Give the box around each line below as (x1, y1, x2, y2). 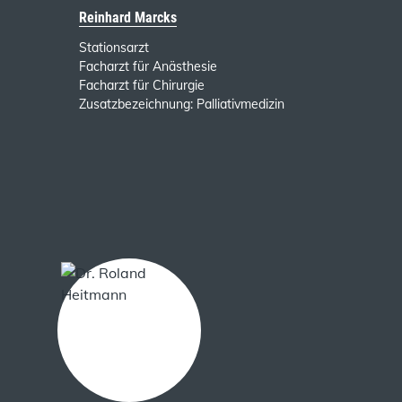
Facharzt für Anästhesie (79, 58, 217, 75)
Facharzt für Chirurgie (79, 77, 205, 94)
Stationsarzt (79, 39, 149, 57)
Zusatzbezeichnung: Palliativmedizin (79, 96, 284, 113)
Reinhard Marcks (79, 9, 177, 27)
